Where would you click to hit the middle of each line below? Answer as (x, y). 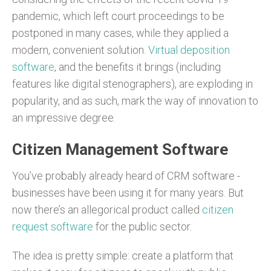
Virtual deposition (189, 50)
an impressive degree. (64, 117)
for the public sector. (142, 226)
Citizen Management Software (120, 149)
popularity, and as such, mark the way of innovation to (135, 100)
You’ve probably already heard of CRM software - (126, 175)
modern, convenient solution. (80, 50)
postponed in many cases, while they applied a (120, 33)
